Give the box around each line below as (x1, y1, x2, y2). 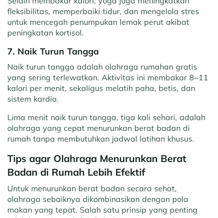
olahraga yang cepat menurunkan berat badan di (7, 123, 190, 133)
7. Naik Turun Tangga (7, 46, 99, 57)
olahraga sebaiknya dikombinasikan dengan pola (7, 194, 188, 204)
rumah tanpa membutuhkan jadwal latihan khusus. (7, 134, 194, 144)
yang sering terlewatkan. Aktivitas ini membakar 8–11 (7, 73, 208, 83)
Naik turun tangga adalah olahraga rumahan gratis (7, 62, 197, 72)
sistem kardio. (7, 94, 58, 104)
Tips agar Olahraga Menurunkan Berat (7, 152, 186, 165)
